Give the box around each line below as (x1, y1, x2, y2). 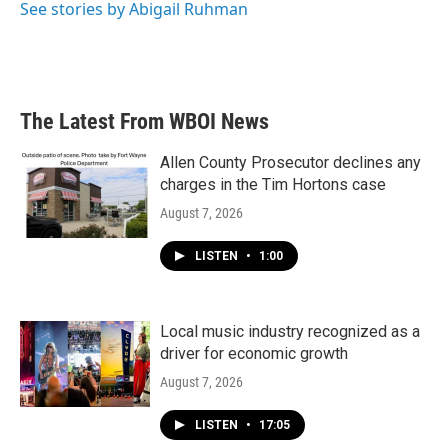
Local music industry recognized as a (160, 322, 420, 341)
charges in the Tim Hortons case (160, 175, 386, 194)
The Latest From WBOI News (20, 109, 269, 134)
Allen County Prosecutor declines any (160, 153, 421, 172)
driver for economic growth (160, 344, 348, 363)
